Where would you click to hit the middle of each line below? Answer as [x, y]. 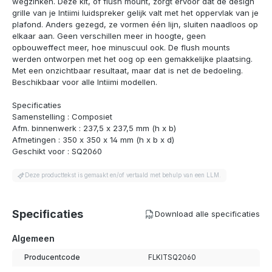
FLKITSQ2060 [172, 257]
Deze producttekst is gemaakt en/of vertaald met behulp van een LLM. [123, 175]
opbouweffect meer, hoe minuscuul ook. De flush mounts [121, 47]
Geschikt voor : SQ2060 [57, 151]
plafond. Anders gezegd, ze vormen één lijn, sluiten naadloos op [135, 24]
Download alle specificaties [207, 214]
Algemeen [33, 238]
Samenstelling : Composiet [62, 116]
